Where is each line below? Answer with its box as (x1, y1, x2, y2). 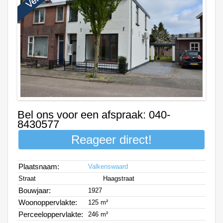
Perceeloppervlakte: (18, 210, 85, 219)
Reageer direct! (71, 132, 152, 146)
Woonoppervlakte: (18, 198, 79, 207)
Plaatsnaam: (18, 162, 61, 171)
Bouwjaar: (18, 186, 53, 195)
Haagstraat (103, 174, 134, 182)
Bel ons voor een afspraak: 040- (17, 108, 170, 121)
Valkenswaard (88, 162, 128, 170)
